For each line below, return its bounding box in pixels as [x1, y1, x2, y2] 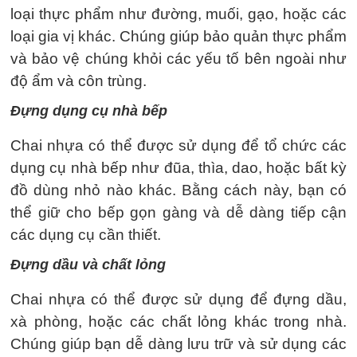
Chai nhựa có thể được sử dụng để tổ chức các [10, 136, 347, 154]
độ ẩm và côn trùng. [10, 72, 147, 89]
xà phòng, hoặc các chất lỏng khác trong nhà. [10, 312, 347, 330]
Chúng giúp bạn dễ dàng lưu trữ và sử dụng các [10, 335, 347, 352]
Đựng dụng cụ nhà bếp [10, 102, 167, 119]
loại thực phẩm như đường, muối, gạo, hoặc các [10, 5, 347, 22]
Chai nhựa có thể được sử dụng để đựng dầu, [10, 290, 347, 308]
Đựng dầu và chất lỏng [10, 256, 166, 273]
